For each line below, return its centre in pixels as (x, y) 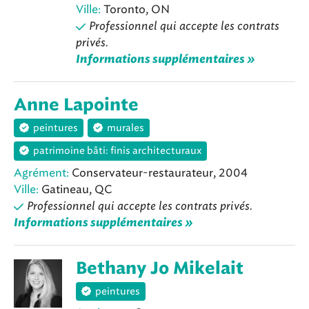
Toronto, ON (135, 9)
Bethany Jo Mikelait (160, 269)
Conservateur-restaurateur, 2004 (158, 172)
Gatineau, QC (75, 189)
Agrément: (41, 172)
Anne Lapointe (76, 106)
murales (126, 128)
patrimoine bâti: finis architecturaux (117, 151)
